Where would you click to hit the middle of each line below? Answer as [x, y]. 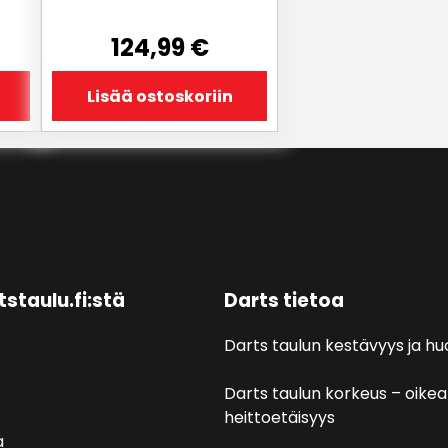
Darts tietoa [284, 301]
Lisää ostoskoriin [159, 96]
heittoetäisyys [279, 417]
